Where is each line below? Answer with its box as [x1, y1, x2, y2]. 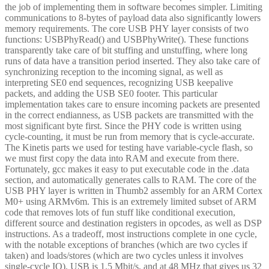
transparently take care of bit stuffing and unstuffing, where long [5, 44, 247, 55]
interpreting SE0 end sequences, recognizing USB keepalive [5, 77, 233, 88]
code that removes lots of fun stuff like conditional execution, [5, 207, 235, 217]
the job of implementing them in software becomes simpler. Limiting [5, 1, 262, 12]
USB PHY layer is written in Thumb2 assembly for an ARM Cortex [5, 185, 262, 196]
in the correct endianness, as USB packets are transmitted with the [5, 109, 253, 120]
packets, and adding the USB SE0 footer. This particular [5, 88, 217, 98]
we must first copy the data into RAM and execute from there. [5, 153, 239, 163]
